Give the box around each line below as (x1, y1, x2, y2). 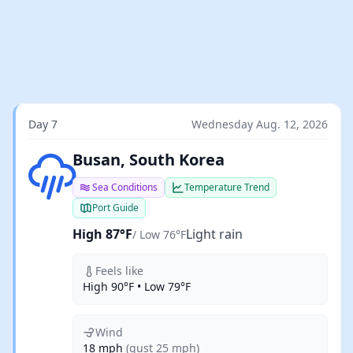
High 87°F (72, 225, 132, 243)
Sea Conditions (92, 180, 158, 194)
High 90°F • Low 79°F (83, 279, 191, 294)
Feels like (95, 263, 143, 278)
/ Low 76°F (132, 227, 186, 242)
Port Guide (92, 201, 139, 214)
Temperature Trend (184, 180, 269, 194)
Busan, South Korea (72, 149, 225, 170)
